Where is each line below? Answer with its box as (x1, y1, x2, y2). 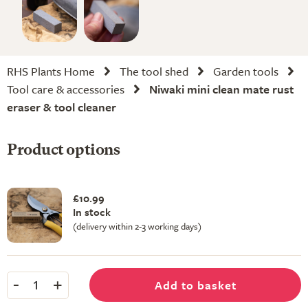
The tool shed (120, 63, 188, 80)
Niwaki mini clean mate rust (149, 80, 294, 98)
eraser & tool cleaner (7, 98, 116, 115)
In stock (73, 204, 111, 219)
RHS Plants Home (7, 63, 95, 80)
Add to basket (154, 276, 236, 294)
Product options (7, 143, 120, 158)
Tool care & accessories (7, 80, 124, 98)
